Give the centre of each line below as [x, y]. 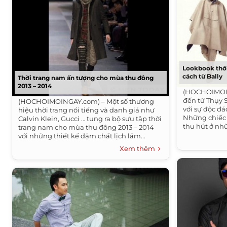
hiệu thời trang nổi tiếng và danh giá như [87, 110]
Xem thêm [139, 148]
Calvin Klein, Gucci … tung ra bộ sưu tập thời [90, 119]
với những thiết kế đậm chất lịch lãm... [82, 136]
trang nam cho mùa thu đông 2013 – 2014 [86, 127]
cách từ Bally [203, 76]
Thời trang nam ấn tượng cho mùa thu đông [86, 78]
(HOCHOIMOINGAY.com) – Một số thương [86, 101]
